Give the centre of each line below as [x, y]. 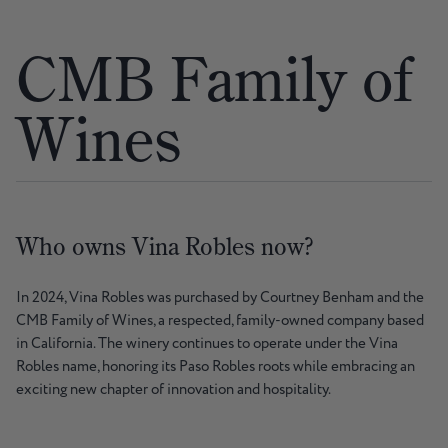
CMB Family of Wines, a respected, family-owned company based [220, 321]
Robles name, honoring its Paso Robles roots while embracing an [215, 367]
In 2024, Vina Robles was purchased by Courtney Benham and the [220, 298]
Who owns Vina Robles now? [164, 246]
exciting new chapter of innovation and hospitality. [173, 390]
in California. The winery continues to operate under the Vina [207, 344]
